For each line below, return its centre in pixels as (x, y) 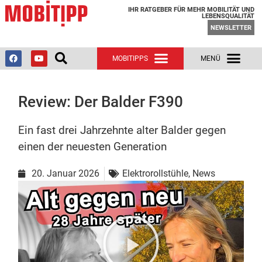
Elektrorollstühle (156, 173)
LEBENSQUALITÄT (228, 16)
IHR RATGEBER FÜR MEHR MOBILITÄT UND (191, 9)
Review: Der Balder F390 (101, 101)
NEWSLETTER (231, 27)
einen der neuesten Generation (93, 146)
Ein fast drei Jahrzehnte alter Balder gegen (122, 130)
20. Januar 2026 (66, 173)
